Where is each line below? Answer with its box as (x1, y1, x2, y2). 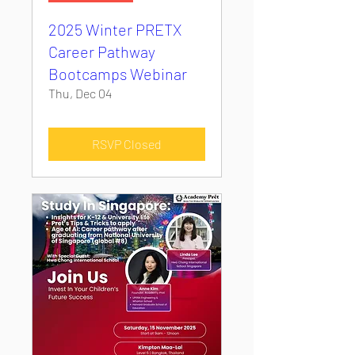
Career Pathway (48, 42, 155, 61)
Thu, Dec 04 (48, 86, 112, 101)
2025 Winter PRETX (48, 20, 181, 39)
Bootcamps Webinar (48, 64, 187, 83)
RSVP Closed (92, 136, 162, 151)
